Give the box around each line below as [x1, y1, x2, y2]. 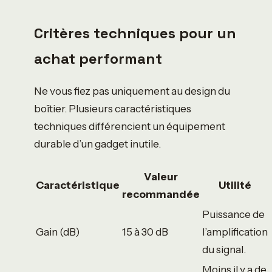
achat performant [34, 49, 162, 68]
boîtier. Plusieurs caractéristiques [34, 101, 191, 115]
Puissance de [202, 207, 265, 220]
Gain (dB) [36, 225, 80, 238]
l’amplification [202, 225, 268, 238]
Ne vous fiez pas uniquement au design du [34, 84, 230, 97]
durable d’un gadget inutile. [34, 137, 161, 150]
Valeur [144, 169, 178, 183]
